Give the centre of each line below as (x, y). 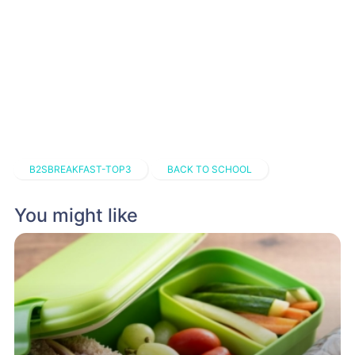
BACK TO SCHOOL (209, 169)
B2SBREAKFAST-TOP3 (80, 169)
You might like (76, 215)
